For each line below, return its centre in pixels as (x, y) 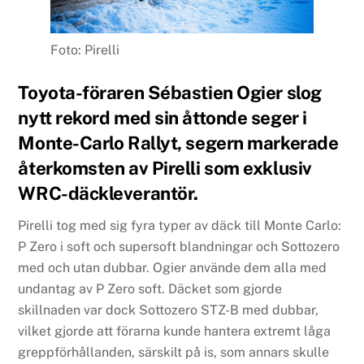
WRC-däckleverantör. (108, 194)
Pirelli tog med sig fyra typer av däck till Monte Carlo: (180, 226)
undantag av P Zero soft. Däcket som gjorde (150, 289)
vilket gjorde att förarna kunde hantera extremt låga (175, 331)
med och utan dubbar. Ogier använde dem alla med (173, 268)
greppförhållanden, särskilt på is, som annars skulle (174, 353)
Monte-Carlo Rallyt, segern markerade (178, 143)
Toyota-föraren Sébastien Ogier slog (170, 93)
